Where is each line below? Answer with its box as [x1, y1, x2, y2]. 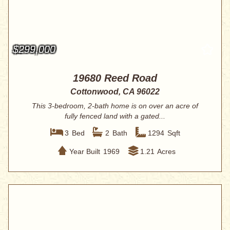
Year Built [69, 147, 100, 156]
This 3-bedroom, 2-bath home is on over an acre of [32, 102, 198, 110]
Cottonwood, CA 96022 [70, 87, 160, 97]
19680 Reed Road [73, 72, 157, 84]
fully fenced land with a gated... [65, 112, 165, 121]
